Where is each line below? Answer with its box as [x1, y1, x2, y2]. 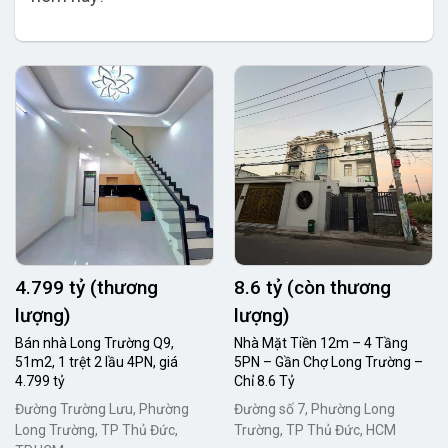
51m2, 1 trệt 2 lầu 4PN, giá [15, 354, 178, 370]
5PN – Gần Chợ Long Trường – [234, 354, 423, 370]
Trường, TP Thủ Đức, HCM [234, 422, 396, 438]
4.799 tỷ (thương [15, 276, 158, 299]
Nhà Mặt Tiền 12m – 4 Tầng [234, 335, 408, 351]
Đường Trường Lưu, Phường [15, 401, 189, 417]
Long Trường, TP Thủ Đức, [15, 422, 178, 438]
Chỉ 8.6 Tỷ [234, 373, 295, 389]
